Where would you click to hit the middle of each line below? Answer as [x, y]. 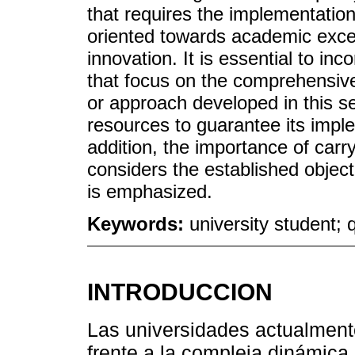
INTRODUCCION [180, 291]
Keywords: [138, 224]
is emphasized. [150, 192]
